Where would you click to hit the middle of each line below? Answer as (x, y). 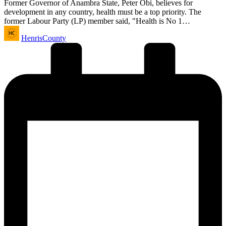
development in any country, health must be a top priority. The (103, 12)
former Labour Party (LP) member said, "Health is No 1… (97, 21)
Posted (14, 30)
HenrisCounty (44, 38)
